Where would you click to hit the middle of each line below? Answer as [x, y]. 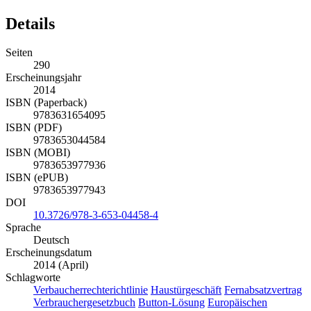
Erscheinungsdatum [49, 253]
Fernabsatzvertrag [263, 290]
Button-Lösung [171, 303]
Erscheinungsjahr [43, 78]
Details [30, 23]
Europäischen [237, 303]
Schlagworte [33, 278]
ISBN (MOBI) [38, 153]
